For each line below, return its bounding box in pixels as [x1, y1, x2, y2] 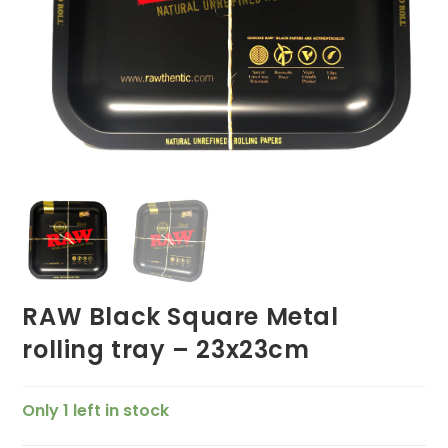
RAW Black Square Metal [22, 299, 339, 333]
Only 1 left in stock [22, 398, 170, 422]
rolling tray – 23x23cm [22, 332, 310, 366]
